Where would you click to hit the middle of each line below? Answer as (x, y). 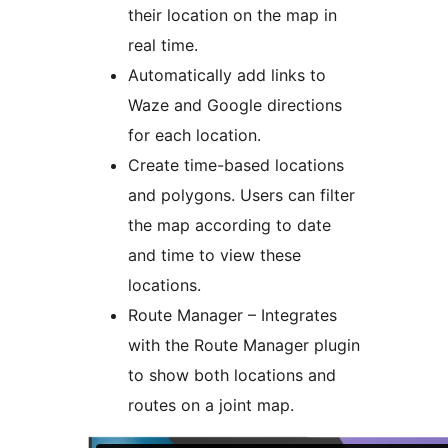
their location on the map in (232, 15)
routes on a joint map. (211, 405)
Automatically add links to (227, 75)
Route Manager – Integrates (232, 315)
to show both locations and (232, 375)
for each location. (194, 135)
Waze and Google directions (235, 105)
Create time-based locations (236, 165)
